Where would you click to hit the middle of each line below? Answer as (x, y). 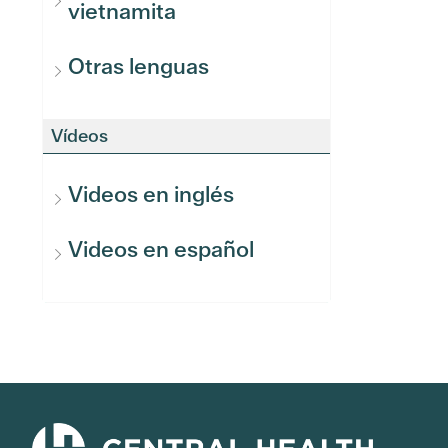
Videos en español (161, 249)
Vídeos (79, 135)
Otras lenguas (138, 66)
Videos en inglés (151, 194)
